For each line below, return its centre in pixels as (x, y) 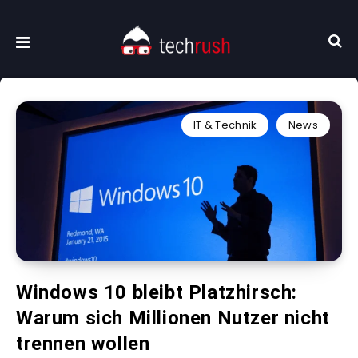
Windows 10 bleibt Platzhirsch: (157, 293)
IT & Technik (225, 125)
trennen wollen (83, 344)
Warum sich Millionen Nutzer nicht (173, 318)
